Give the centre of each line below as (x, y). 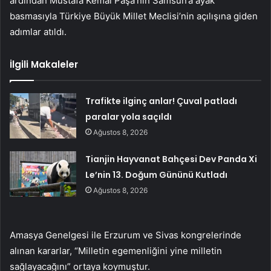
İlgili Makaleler (44, 64)
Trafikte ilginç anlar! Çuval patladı (162, 101)
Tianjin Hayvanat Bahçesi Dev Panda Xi (171, 159)
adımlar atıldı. (38, 31)
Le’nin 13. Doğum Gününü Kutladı (157, 175)
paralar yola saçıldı (129, 116)
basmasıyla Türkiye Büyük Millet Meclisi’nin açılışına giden (134, 16)
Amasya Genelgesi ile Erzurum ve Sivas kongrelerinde (126, 235)
